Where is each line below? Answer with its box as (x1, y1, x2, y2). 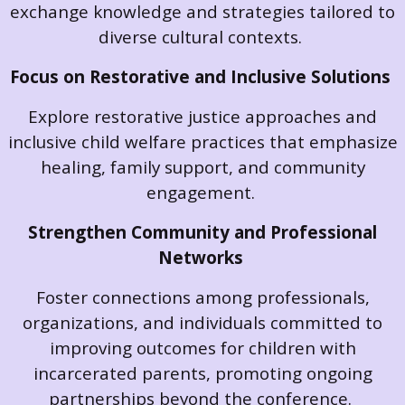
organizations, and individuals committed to (23, 311, 382, 334)
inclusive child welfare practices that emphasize (7, 130, 398, 154)
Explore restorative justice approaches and (28, 105, 377, 128)
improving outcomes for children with (49, 336, 356, 360)
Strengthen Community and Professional (28, 221, 377, 244)
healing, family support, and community (40, 155, 365, 179)
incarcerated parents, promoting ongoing (33, 362, 372, 385)
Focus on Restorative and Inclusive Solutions (10, 65, 391, 89)
